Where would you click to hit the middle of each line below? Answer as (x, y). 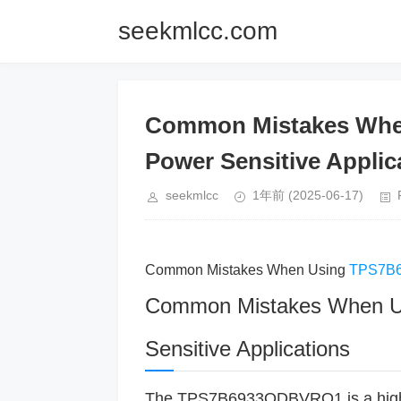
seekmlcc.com (198, 31)
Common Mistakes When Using (247, 270)
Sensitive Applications (247, 349)
